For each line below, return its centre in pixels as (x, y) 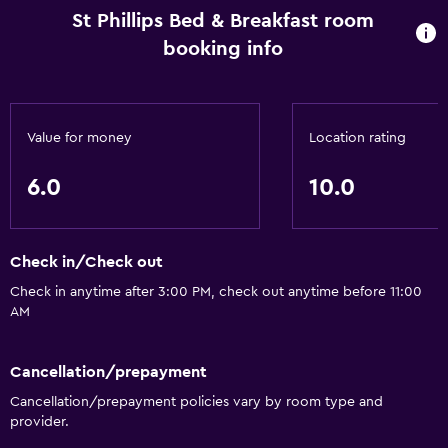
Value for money (79, 138)
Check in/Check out (86, 262)
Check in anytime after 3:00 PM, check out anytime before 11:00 (216, 292)
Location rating (357, 138)
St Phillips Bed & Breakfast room (222, 21)
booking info (222, 49)
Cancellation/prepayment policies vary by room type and (196, 401)
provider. (39, 421)
